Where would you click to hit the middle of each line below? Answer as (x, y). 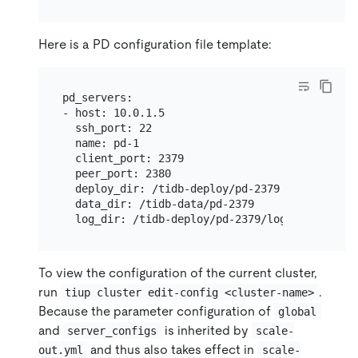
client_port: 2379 (123, 159)
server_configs (112, 330)
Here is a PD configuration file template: (155, 44)
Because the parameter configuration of (156, 311)
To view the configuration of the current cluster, (178, 272)
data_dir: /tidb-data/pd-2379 (158, 204)
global (298, 311)
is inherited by (206, 330)
